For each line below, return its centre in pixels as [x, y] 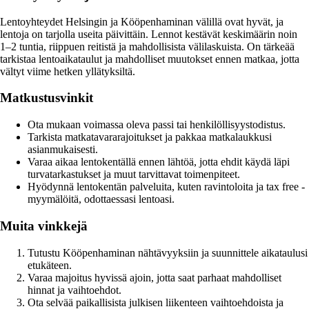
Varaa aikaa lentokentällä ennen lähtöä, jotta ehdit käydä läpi [159, 162]
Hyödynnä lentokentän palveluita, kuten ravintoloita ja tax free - [166, 187]
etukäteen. [50, 265]
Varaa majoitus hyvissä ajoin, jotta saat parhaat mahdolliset [154, 277]
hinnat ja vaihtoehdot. [74, 290]
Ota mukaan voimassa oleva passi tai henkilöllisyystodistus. [157, 125]
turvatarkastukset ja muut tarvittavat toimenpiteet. [134, 175]
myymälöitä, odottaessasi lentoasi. [101, 199]
